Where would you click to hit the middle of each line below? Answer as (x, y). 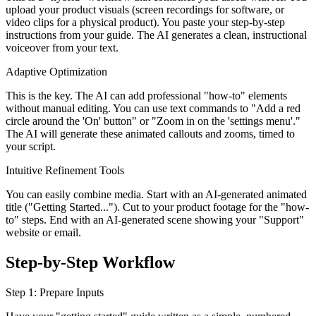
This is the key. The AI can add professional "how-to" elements (146, 96)
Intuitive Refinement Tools (65, 171)
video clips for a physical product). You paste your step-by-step (145, 23)
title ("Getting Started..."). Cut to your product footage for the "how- (157, 207)
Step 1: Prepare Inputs (55, 293)
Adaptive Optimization (56, 72)
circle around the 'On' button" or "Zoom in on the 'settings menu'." (153, 121)
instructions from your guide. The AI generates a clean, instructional (156, 35)
